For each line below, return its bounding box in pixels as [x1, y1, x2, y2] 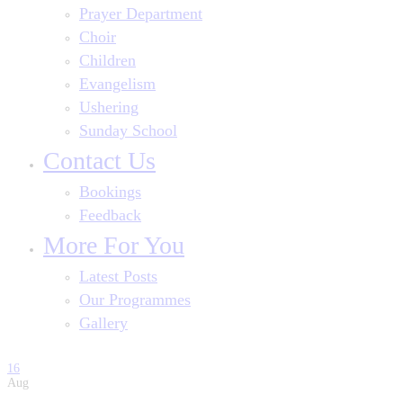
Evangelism [79, 75, 156, 93]
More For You [43, 231, 184, 259]
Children [79, 51, 136, 69]
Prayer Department [79, 4, 202, 22]
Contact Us [43, 147, 156, 175]
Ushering [79, 98, 139, 116]
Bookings [79, 183, 141, 201]
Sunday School [79, 121, 177, 139]
